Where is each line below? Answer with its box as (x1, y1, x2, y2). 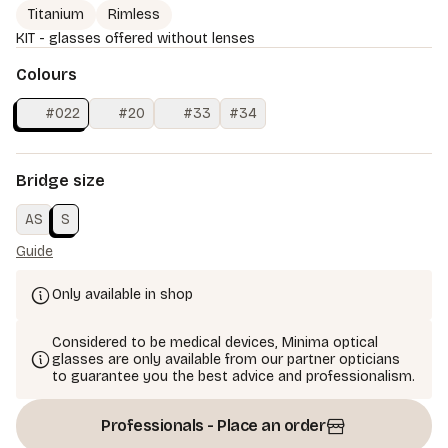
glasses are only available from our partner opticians (52, 350, 400, 368)
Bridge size (16, 170, 105, 190)
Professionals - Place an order (101, 415, 326, 435)
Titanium (28, 5, 84, 23)
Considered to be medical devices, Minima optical (52, 333, 378, 351)
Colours (16, 64, 77, 84)
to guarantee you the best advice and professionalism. (52, 367, 415, 385)
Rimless (108, 5, 160, 23)
